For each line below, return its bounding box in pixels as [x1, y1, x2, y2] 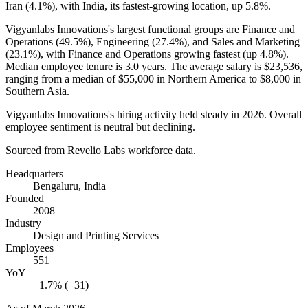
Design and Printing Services [33, 229, 159, 241]
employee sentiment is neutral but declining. [5, 120, 195, 133]
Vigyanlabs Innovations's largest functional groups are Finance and [5, 23, 295, 35]
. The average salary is [164, 60, 264, 72]
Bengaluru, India [33, 179, 106, 192]
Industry [5, 217, 41, 229]
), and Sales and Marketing [184, 35, 300, 47]
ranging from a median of [5, 72, 118, 85]
